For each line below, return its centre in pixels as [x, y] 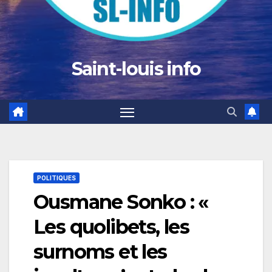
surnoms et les [100, 252]
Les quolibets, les [111, 227]
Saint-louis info [136, 69]
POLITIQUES [56, 178]
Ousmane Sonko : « [121, 202]
